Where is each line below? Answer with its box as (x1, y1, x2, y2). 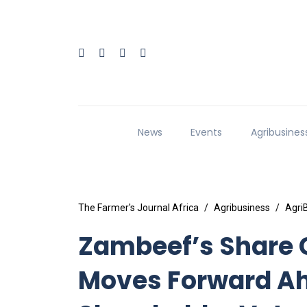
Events (191, 125, 223, 140)
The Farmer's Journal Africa (78, 202, 199, 214)
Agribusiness (214, 202, 270, 214)
